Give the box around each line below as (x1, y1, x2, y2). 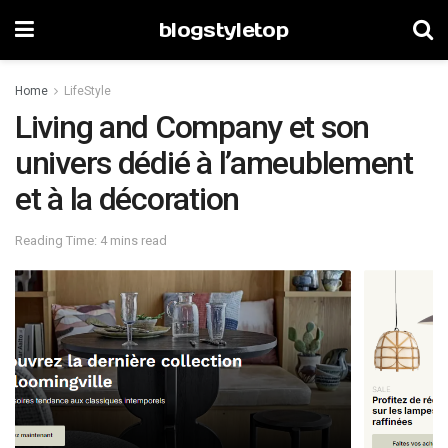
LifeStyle (64, 84, 111, 98)
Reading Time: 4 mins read (15, 232, 167, 248)
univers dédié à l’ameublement (15, 144, 413, 182)
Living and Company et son (15, 108, 369, 146)
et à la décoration (15, 180, 239, 218)
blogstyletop (159, 17, 288, 43)
